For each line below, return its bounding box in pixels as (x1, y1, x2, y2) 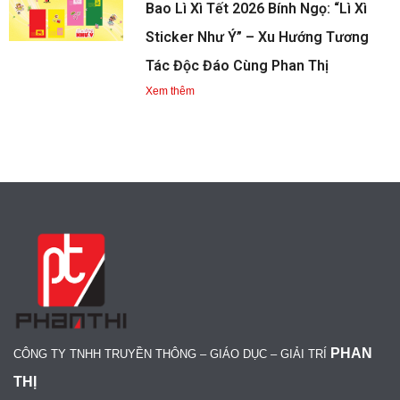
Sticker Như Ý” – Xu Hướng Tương (146, 29, 370, 46)
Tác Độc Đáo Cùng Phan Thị (146, 57, 329, 74)
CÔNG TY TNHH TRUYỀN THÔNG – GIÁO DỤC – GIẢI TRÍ (13, 346, 330, 361)
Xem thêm (146, 85, 196, 97)
